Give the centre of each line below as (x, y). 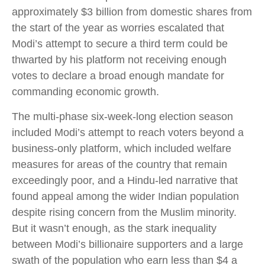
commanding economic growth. (85, 91)
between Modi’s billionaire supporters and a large (127, 244)
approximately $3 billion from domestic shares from (132, 12)
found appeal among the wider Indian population (125, 196)
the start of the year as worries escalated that (118, 28)
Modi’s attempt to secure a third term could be (120, 43)
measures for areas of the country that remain (119, 164)
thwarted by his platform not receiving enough (119, 59)
